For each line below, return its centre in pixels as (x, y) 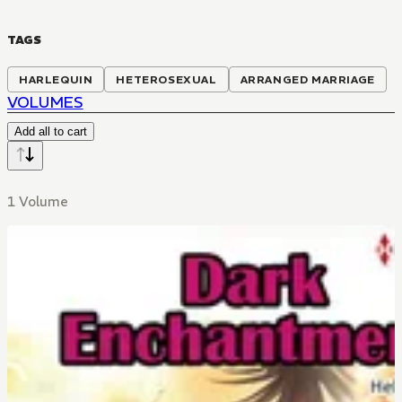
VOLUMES (45, 102)
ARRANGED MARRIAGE (307, 79)
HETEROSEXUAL (166, 79)
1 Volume (38, 201)
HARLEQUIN (56, 79)
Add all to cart (51, 131)
